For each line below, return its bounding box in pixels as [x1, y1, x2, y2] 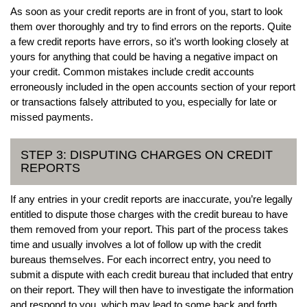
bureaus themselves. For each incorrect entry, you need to [10, 253, 271, 265]
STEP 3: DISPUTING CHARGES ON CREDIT [21, 147, 273, 162]
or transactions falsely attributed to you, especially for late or [10, 95, 277, 108]
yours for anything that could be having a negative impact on [10, 50, 278, 62]
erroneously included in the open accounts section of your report [10, 80, 295, 93]
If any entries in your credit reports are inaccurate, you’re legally [10, 193, 293, 205]
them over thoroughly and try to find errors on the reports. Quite [10, 20, 291, 32]
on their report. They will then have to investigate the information [10, 283, 293, 295]
